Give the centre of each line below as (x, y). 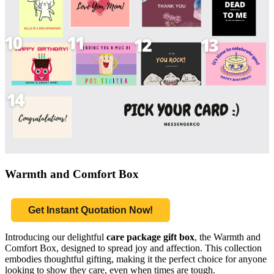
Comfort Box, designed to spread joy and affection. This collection (133, 248)
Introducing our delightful (56, 237)
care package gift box (150, 237)
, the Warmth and (228, 237)
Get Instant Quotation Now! (91, 210)
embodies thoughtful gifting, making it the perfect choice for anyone (136, 259)
